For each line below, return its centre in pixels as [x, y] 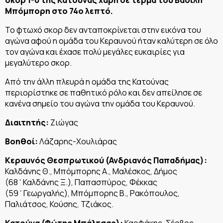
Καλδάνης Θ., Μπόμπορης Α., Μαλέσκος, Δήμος [91, 171]
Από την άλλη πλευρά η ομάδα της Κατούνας [87, 81]
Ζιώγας [63, 122]
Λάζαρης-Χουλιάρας [77, 141]
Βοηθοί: [21, 141]
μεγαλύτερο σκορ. [38, 62]
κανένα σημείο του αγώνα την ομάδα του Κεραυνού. [100, 103]
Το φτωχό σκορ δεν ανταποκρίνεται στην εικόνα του [103, 30]
